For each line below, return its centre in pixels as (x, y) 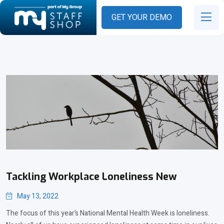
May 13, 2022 (38, 196)
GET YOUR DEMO (141, 17)
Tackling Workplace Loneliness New (91, 177)
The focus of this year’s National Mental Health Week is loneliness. (108, 213)
